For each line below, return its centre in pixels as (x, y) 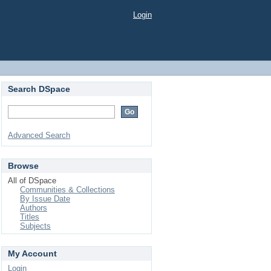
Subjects (35, 226)
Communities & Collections (67, 190)
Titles (30, 217)
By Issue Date (45, 199)
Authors (34, 208)
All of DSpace (32, 181)
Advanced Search (39, 135)
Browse (23, 166)
